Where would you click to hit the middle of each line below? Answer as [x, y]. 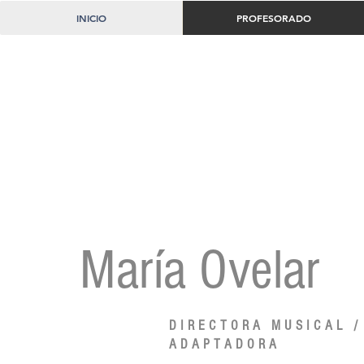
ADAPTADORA [225, 344]
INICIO [91, 18]
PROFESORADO [273, 18]
